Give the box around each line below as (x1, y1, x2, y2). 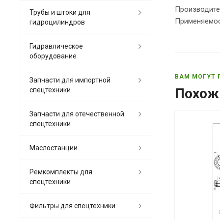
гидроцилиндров (29, 18, 85, 26)
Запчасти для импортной (29, 76, 110, 84)
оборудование (29, 52, 77, 60)
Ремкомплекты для (29, 167, 92, 176)
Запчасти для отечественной (29, 110, 124, 118)
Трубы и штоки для (29, 8, 90, 16)
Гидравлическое (29, 42, 83, 50)
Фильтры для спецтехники (29, 201, 115, 210)
